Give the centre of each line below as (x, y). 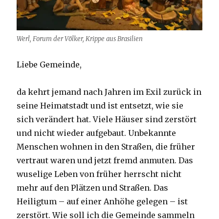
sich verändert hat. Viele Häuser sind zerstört (107, 120)
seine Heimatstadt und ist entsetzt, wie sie (100, 106)
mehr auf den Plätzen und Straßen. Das (93, 188)
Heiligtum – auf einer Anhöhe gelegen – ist (102, 202)
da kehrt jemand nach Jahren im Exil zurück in (109, 92)
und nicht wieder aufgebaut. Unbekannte (97, 133)
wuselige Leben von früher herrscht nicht (99, 174)
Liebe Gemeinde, (49, 65)
